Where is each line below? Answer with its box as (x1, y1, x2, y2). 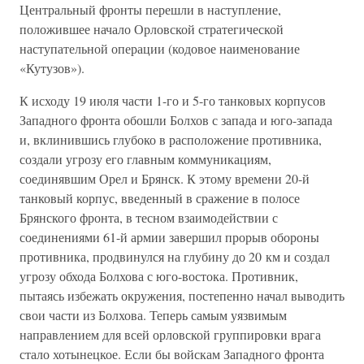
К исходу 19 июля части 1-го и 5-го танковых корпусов (19, 92, 326, 109)
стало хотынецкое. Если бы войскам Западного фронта (19, 345, 324, 362)
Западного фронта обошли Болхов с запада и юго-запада (19, 111, 332, 128)
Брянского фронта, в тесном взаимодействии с (19, 209, 278, 226)
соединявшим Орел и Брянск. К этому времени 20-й (19, 170, 310, 187)
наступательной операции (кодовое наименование (19, 40, 300, 57)
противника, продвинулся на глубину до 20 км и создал (19, 248, 330, 265)
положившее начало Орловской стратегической (19, 20, 284, 37)
